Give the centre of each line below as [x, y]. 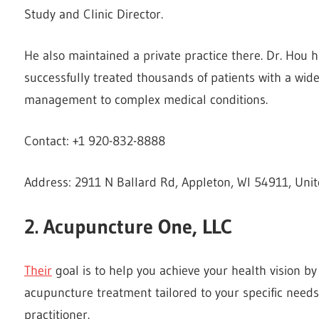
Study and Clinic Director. [94, 14]
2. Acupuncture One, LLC [128, 226]
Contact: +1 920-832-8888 [95, 141]
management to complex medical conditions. [146, 99]
